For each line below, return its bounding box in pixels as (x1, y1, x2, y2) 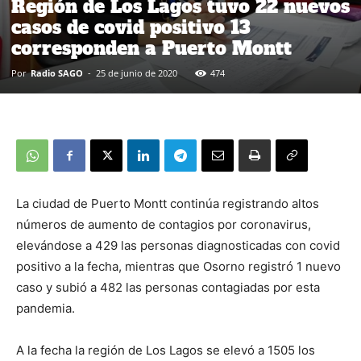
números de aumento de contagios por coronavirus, (16, 217, 311, 232)
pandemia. (16, 301, 75, 316)
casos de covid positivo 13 (11, 15, 251, 39)
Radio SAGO (31, 67, 83, 79)
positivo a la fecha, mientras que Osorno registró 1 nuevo (16, 259, 341, 274)
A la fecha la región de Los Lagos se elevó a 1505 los (16, 342, 315, 358)
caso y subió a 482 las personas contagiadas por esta (16, 280, 320, 295)
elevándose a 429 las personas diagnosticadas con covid (16, 238, 340, 253)
